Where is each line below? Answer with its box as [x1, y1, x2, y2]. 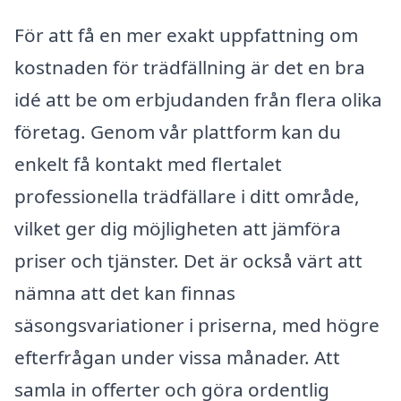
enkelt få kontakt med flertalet [14, 150, 282, 176]
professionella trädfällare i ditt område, [14, 183, 360, 209]
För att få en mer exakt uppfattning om [14, 21, 358, 47]
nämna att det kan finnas [14, 279, 235, 305]
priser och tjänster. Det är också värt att [14, 247, 363, 273]
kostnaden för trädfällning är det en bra [14, 54, 365, 80]
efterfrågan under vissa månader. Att [14, 344, 340, 370]
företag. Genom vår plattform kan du [14, 118, 341, 144]
